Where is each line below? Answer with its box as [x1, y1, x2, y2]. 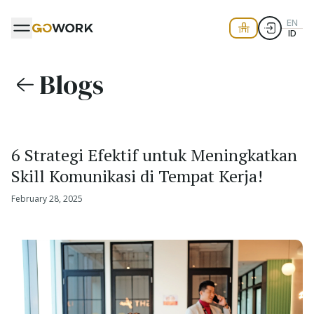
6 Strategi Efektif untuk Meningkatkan [11, 144, 297, 166]
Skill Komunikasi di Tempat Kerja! [11, 165, 263, 187]
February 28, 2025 [11, 193, 83, 205]
